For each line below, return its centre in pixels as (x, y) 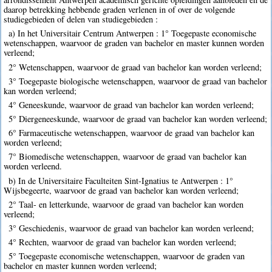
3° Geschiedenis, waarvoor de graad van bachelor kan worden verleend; (131, 228)
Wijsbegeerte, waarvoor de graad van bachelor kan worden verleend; (121, 190)
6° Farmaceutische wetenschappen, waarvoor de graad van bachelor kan (131, 133)
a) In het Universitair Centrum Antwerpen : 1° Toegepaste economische (132, 33)
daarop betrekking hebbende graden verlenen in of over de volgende (120, 10)
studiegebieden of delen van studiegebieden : (81, 19)
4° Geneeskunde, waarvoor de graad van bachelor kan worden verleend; (131, 104)
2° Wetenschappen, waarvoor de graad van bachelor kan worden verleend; (135, 67)
